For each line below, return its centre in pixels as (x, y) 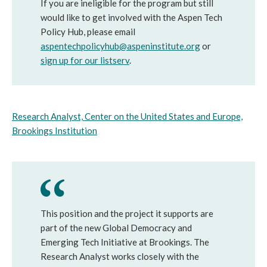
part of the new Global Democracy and (116, 228)
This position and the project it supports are (127, 213)
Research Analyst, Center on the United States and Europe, (127, 116)
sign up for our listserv (85, 60)
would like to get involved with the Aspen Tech (131, 17)
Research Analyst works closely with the (120, 256)
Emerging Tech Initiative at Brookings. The (125, 242)
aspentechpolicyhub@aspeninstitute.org (120, 46)
